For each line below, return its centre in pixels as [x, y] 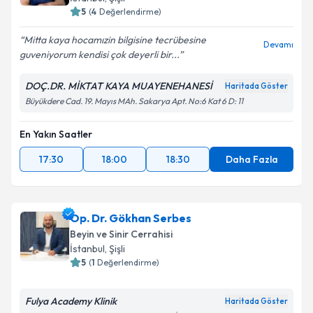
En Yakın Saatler [56, 134]
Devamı [278, 44]
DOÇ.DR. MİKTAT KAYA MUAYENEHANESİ [119, 86]
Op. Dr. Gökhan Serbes [131, 218]
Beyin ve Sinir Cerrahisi [121, 234]
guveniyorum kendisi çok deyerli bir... [99, 54]
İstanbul [87, 249]
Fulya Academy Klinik [71, 301]
